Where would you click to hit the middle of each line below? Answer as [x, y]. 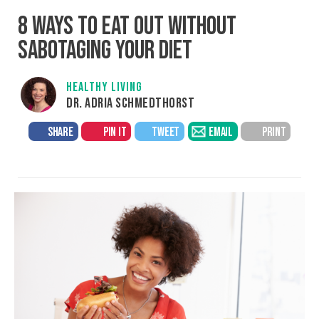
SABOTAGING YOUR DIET [105, 51]
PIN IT [115, 132]
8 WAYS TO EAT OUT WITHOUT [127, 27]
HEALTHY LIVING [104, 87]
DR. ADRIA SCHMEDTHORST [130, 103]
